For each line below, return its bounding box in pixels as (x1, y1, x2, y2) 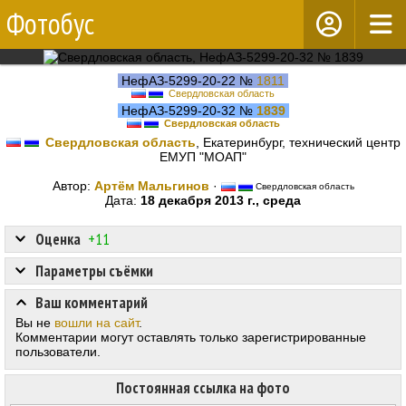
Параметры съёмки (35, 261, 153, 282)
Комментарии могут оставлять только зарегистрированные (15, 330, 366, 345)
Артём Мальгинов (93, 179, 209, 194)
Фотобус (6, 5, 94, 43)
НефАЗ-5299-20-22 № (118, 73, 256, 88)
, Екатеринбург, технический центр (195, 135, 401, 150)
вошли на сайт (54, 315, 139, 331)
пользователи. (15, 344, 101, 360)
